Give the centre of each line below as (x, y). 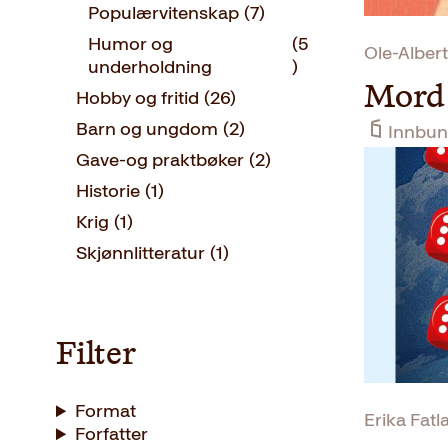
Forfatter (112, 434)
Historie (108, 191)
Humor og (130, 44)
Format (106, 411)
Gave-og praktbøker (160, 160)
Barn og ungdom (147, 129)
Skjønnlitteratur (140, 253)
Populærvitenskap (163, 13)
